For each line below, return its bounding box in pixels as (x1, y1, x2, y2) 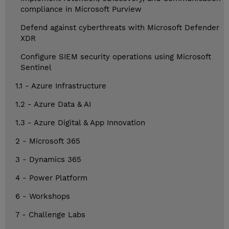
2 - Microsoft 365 (15, 136, 80, 146)
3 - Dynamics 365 (15, 155, 81, 165)
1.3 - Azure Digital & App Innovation (15, 118, 145, 128)
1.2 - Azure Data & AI (15, 100, 91, 109)
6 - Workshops (15, 192, 70, 201)
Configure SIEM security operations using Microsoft (20, 52, 211, 62)
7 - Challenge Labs (15, 210, 85, 220)
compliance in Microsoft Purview (20, 5, 142, 14)
